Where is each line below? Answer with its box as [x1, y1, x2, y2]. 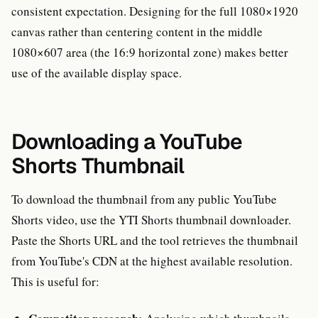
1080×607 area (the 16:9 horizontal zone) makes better [11, 43, 288, 60]
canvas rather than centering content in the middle [11, 23, 263, 40]
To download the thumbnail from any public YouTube [11, 190, 277, 207]
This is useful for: [11, 273, 99, 290]
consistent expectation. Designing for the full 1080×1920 [11, 2, 298, 19]
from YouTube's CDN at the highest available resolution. [11, 252, 292, 269]
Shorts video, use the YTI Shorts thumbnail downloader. [11, 211, 291, 228]
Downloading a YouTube [11, 127, 243, 155]
